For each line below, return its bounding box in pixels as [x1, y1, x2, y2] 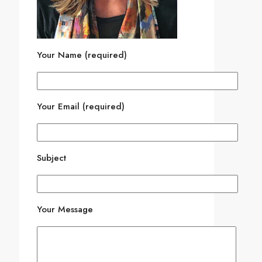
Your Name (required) [37, 49, 127, 61]
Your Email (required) [37, 100, 125, 113]
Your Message [37, 203, 93, 216]
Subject [37, 151, 66, 164]
